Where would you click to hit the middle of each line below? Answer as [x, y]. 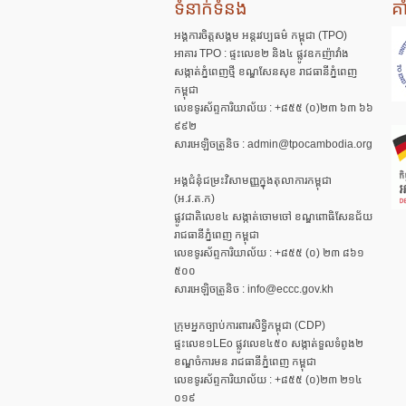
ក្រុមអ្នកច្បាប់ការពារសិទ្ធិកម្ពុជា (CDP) [250, 325]
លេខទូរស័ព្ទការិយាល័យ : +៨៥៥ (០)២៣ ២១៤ [268, 380]
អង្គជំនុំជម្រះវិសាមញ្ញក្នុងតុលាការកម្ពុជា [253, 180]
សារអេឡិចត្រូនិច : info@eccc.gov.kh [254, 289]
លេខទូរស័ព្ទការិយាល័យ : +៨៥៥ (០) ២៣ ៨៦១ [269, 253]
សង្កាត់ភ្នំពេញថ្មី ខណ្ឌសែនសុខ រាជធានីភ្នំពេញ [266, 72]
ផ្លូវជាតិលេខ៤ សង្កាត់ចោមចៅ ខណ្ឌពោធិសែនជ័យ [273, 217]
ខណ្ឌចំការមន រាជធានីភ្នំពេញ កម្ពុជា [245, 362]
